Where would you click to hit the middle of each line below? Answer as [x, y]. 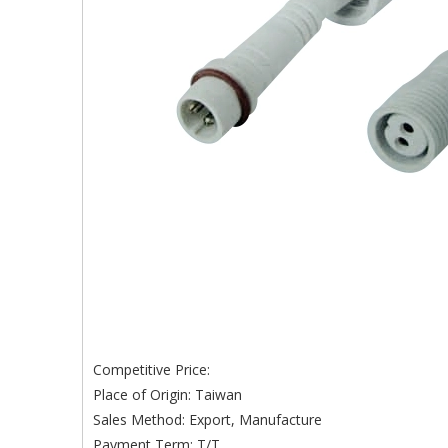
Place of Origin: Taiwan [167, 394]
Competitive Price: [151, 369]
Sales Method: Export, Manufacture [207, 419]
